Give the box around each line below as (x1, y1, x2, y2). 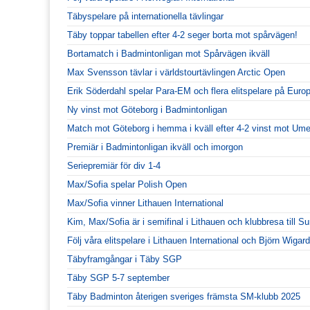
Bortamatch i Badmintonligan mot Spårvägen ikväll (67, 48, 270, 59)
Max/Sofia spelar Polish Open (67, 179, 187, 190)
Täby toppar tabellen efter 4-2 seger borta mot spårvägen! (67, 29, 298, 40)
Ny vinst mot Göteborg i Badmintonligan (67, 104, 227, 115)
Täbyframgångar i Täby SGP (67, 253, 182, 264)
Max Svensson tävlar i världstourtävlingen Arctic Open (67, 66, 285, 77)
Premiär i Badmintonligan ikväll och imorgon (67, 141, 243, 152)
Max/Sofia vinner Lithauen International (67, 197, 224, 208)
